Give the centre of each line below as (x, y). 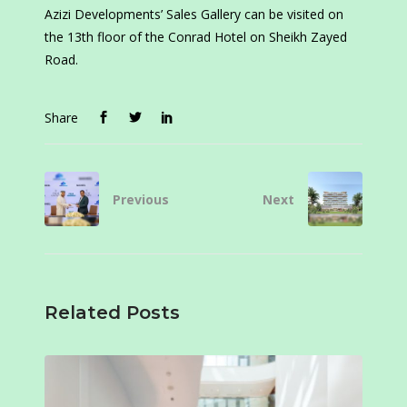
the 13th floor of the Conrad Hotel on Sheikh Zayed (196, 37)
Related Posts (112, 313)
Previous (141, 200)
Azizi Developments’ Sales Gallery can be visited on (194, 15)
